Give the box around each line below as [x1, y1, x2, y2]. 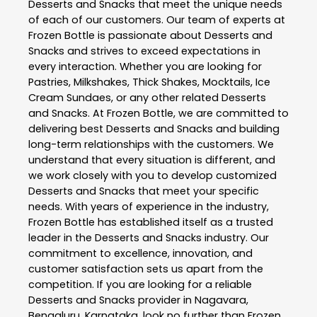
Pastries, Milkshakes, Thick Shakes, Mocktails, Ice [28, 75, 270, 90]
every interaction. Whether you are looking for [28, 59, 262, 74]
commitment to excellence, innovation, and [28, 246, 253, 261]
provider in [135, 293, 195, 308]
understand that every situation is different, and [28, 153, 275, 168]
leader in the [28, 231, 95, 246]
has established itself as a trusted [95, 215, 273, 230]
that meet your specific [135, 184, 259, 199]
